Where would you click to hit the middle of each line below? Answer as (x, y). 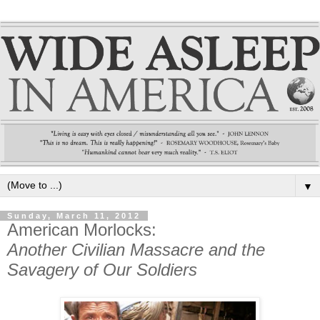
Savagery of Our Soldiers (102, 269)
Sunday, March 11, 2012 (74, 215)
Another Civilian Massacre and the (136, 249)
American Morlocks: (82, 229)
